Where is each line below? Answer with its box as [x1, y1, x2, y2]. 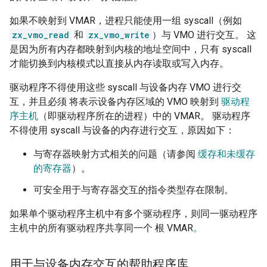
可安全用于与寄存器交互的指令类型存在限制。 [33, 184, 234, 196]
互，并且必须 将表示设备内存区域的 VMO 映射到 [10, 96, 221, 108]
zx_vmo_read [12, 29, 69, 41]
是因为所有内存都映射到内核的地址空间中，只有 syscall [10, 44, 252, 55]
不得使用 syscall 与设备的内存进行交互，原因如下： [10, 125, 235, 136]
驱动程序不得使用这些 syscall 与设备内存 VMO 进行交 [10, 82, 241, 94]
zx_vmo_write [88, 29, 150, 41]
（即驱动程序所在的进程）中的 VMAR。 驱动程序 [38, 110, 250, 122]
